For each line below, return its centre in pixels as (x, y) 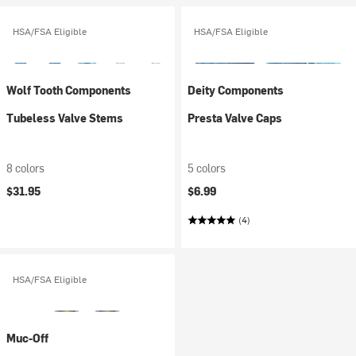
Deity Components (236, 90)
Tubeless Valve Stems (65, 118)
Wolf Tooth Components (69, 90)
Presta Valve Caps (235, 118)
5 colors (207, 168)
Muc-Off (27, 338)
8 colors (25, 168)
